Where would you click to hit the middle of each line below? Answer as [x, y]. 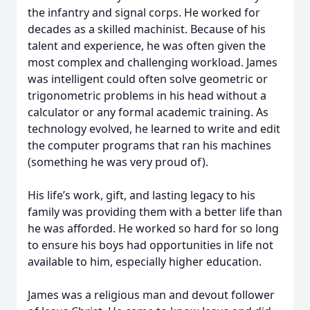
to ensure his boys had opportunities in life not [151, 245]
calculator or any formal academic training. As [148, 112]
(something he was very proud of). [119, 162]
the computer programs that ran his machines [149, 145]
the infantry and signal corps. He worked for [144, 12]
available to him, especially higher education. [146, 262]
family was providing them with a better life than [155, 212]
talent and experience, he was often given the [147, 46]
